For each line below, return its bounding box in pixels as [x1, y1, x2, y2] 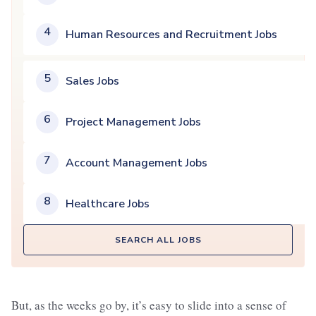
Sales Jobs [66, 73, 119, 89]
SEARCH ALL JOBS [114, 234, 202, 245]
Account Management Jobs [66, 155, 207, 171]
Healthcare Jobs [66, 196, 150, 212]
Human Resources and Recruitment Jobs [66, 27, 277, 42]
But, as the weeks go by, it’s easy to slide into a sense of [11, 297, 286, 313]
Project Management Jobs [66, 114, 201, 130]
